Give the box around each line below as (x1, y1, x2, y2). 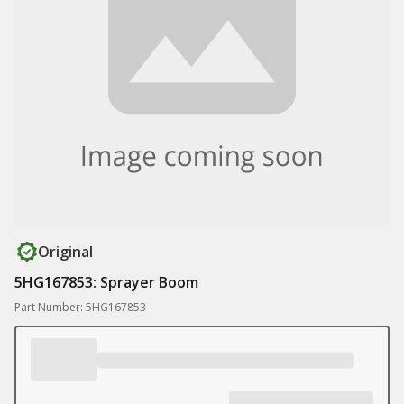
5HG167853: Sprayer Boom (14, 272, 198, 292)
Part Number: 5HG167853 (14, 299, 146, 315)
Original (38, 242, 93, 262)
